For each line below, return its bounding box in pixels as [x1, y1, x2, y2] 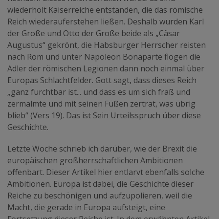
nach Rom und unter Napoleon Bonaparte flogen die [7, 51, 200, 62]
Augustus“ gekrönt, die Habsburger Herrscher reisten [7, 39, 206, 50]
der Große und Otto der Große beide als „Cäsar [7, 27, 180, 39]
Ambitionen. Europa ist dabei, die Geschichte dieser [7, 178, 194, 189]
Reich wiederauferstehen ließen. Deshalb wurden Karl [7, 16, 204, 27]
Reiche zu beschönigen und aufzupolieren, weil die [7, 190, 192, 201]
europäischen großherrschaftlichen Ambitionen [7, 154, 183, 166]
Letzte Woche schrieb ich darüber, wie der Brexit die [7, 143, 197, 154]
